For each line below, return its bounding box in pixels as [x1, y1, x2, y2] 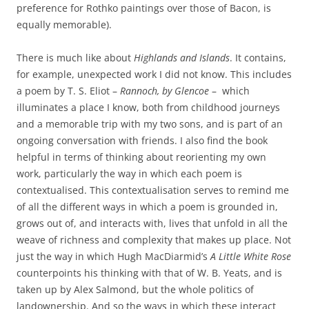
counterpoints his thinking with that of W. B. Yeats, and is [17, 266, 282, 279]
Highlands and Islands [134, 51, 230, 64]
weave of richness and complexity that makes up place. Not [17, 233, 291, 246]
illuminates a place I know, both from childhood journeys [17, 101, 280, 114]
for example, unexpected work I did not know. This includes [17, 68, 292, 81]
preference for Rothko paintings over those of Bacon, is [17, 1, 271, 14]
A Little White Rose [210, 250, 291, 263]
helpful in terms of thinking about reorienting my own [17, 150, 266, 163]
